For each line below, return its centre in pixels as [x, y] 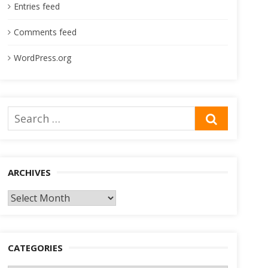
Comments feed [45, 32]
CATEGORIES [35, 248]
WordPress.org [42, 58]
